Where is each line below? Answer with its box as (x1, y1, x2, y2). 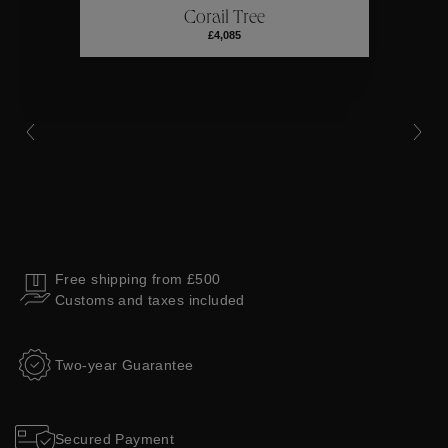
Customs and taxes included (55, 292, 245, 308)
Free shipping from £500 (55, 271, 221, 287)
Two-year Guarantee (55, 356, 194, 373)
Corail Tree (183, 8, 265, 29)
